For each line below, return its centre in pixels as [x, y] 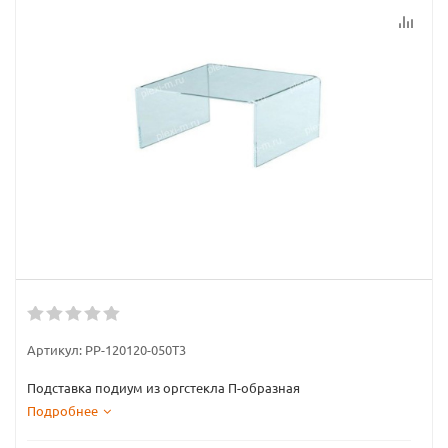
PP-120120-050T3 [135, 349]
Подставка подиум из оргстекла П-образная [163, 387]
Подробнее [62, 410]
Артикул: [54, 349]
